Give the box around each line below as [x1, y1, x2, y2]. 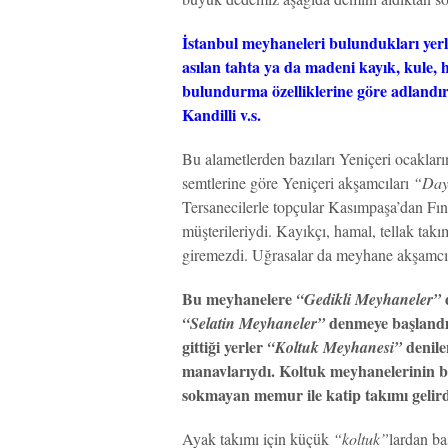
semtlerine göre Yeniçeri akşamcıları [182, 172, 413, 193]
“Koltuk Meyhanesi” [267, 336, 402, 358]
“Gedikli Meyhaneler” [296, 288, 441, 310]
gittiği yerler [182, 335, 267, 358]
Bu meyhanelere [182, 287, 296, 310]
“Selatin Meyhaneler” [182, 312, 325, 334]
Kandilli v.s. [182, 103, 261, 126]
